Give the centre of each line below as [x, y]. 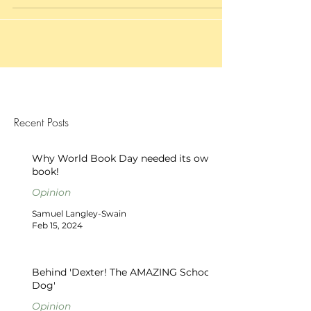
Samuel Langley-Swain [79, 213]
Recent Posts [41, 122]
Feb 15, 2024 [57, 225]
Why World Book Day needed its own [123, 158]
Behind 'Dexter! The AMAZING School [123, 272]
